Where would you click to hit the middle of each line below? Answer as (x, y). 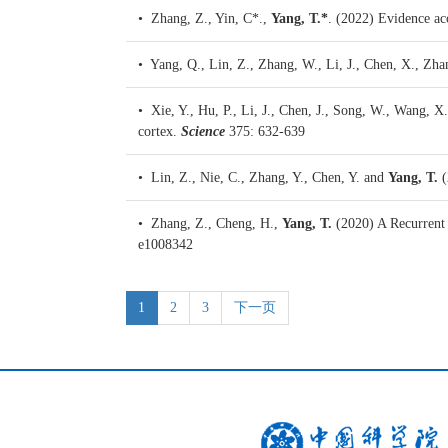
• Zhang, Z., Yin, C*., (204, 19)
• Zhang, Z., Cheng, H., (210, 224)
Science (203, 132)
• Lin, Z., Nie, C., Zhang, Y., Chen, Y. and (263, 178)
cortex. (157, 132)
